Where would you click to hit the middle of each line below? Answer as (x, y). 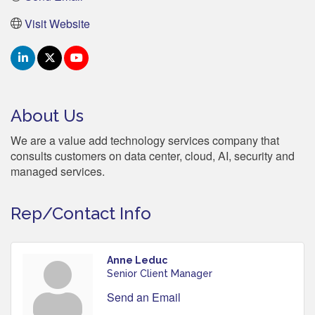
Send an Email (144, 297)
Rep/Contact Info (81, 213)
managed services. (58, 171)
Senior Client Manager (160, 273)
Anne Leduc (137, 260)
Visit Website (57, 23)
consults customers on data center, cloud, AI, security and (153, 155)
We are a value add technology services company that (145, 140)
